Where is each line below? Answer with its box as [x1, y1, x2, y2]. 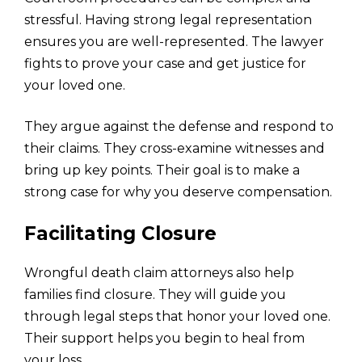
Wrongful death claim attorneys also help [24, 264, 294, 280]
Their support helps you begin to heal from [24, 330, 305, 346]
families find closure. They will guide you [24, 286, 286, 302]
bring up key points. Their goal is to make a [24, 162, 300, 178]
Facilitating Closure [24, 221, 217, 245]
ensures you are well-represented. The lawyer [24, 33, 324, 49]
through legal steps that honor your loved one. [24, 308, 330, 324]
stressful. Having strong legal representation [24, 11, 312, 27]
